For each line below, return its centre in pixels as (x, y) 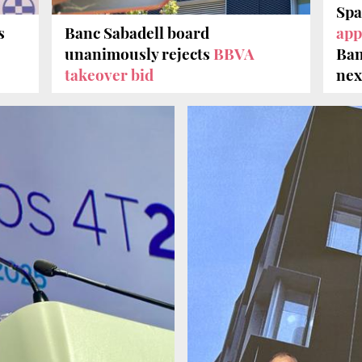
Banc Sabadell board (137, 33)
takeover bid (109, 75)
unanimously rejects (139, 54)
